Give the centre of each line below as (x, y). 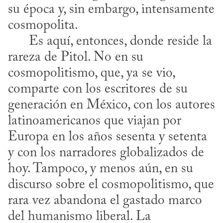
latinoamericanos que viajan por (95, 121)
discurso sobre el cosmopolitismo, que (111, 185)
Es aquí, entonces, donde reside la (18, 41)
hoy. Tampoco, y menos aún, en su (101, 169)
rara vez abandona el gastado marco (105, 201)
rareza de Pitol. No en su (76, 57)
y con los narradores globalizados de (106, 153)
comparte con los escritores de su (98, 89)
